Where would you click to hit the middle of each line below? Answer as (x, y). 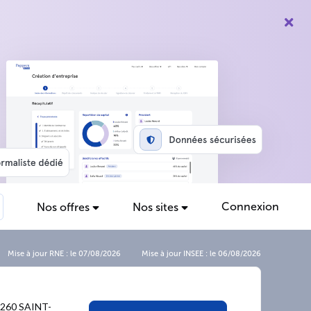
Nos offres (65, 207)
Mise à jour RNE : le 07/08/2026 (64, 254)
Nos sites (157, 207)
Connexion (250, 207)
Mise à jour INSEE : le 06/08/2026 (201, 254)
